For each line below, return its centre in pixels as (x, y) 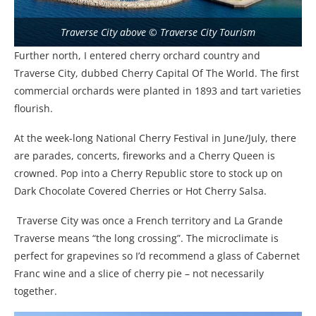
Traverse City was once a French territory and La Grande (150, 220)
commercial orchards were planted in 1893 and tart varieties (158, 90)
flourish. (34, 108)
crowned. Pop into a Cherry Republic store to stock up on (148, 173)
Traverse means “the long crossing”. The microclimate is (146, 238)
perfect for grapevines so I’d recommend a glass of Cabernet (157, 255)
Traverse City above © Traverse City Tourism (158, 32)
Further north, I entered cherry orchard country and (137, 55)
